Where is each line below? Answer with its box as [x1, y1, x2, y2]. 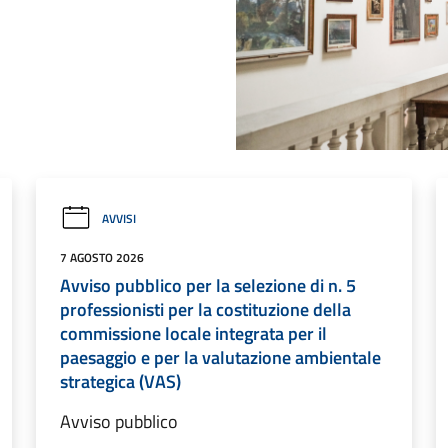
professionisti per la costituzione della [60, 296, 351, 323]
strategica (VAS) [60, 368, 181, 395]
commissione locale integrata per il [60, 320, 327, 347]
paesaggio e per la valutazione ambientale [60, 344, 381, 371]
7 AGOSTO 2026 [60, 248, 144, 267]
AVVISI [102, 208, 136, 228]
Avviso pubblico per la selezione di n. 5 [60, 272, 356, 299]
